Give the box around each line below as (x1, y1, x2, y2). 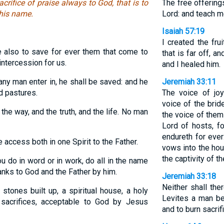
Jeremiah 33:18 (161, 171, 216, 181)
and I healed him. (161, 59, 220, 69)
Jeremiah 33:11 (161, 77, 216, 86)
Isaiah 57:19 (161, 26, 204, 36)
